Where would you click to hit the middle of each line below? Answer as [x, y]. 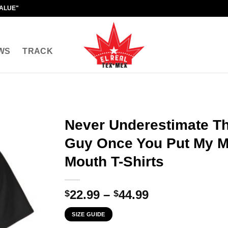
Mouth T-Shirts [114, 162]
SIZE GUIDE [89, 214]
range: [167, 206]
